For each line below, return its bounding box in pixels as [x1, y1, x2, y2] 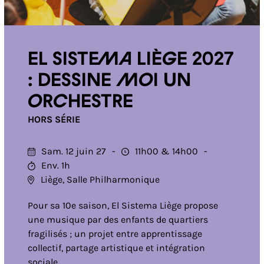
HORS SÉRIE [27, 114, 80, 125]
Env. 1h [41, 160, 70, 171]
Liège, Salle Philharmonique [40, 174, 160, 185]
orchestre [27, 93, 133, 111]
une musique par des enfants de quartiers [27, 214, 208, 225]
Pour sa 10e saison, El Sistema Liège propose [27, 200, 218, 211]
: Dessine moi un [27, 72, 191, 90]
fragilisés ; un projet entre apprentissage [27, 228, 202, 239]
